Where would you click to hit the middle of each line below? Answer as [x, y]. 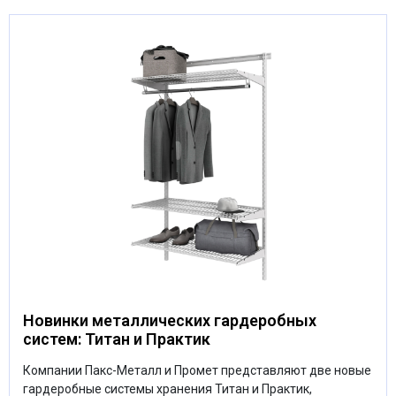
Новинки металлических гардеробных [170, 320]
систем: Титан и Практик [117, 339]
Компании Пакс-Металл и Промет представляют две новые [197, 370]
